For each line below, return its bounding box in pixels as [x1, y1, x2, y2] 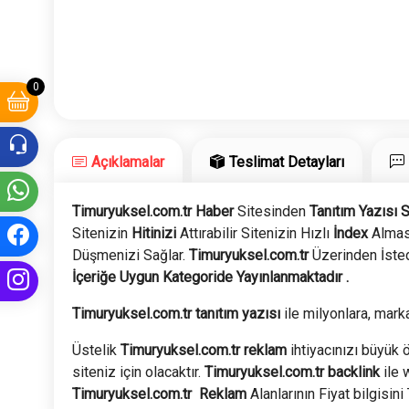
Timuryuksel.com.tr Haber [72, 203, 238, 221]
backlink [328, 363, 381, 382]
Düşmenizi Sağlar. [72, 246, 190, 265]
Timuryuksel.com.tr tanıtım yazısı [72, 305, 281, 323]
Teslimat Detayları [229, 153, 345, 172]
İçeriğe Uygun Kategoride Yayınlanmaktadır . [72, 268, 350, 287]
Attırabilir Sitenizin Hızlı [176, 225, 334, 243]
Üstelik [72, 341, 121, 360]
